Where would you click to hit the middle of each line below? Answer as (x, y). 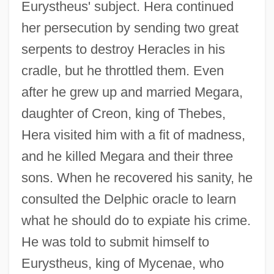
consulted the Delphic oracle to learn (128, 199)
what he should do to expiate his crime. (136, 221)
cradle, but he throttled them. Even (122, 71)
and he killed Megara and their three (127, 157)
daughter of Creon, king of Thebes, (123, 114)
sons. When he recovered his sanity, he (137, 178)
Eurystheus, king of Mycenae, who (122, 264)
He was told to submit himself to (115, 242)
